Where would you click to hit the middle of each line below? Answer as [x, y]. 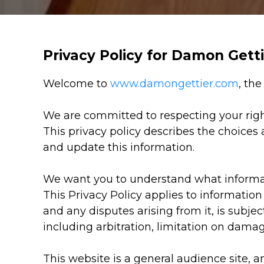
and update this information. [119, 148]
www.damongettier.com [175, 84]
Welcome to [77, 84]
